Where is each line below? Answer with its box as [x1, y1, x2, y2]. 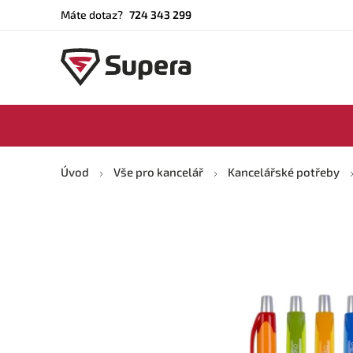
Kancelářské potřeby [228, 165, 340, 179]
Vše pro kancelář [113, 165, 203, 179]
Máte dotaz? [61, 8, 125, 21]
